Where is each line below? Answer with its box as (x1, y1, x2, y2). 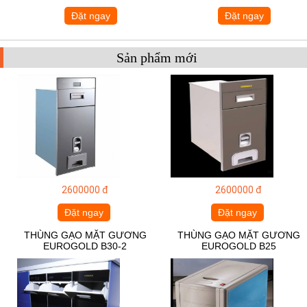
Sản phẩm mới (116, 49, 197, 65)
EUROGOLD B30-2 (43, 240, 127, 251)
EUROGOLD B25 (201, 240, 276, 251)
